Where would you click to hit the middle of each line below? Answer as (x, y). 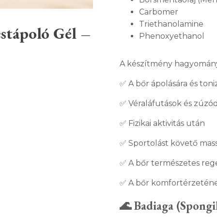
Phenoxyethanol (171, 36)
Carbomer (158, 12)
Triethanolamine (171, 24)
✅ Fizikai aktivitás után (162, 123)
